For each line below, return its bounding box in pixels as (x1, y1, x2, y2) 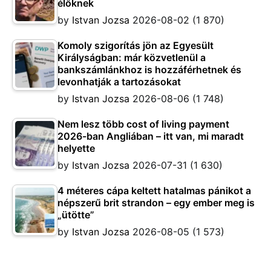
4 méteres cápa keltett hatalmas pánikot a (57, 184, 251, 197)
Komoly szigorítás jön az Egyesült (57, 39, 214, 51)
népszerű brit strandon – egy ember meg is (57, 196, 255, 209)
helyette (57, 142, 95, 154)
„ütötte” (57, 208, 94, 221)
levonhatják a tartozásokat (57, 75, 181, 88)
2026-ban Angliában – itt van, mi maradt (57, 129, 244, 142)
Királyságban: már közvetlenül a (57, 51, 206, 64)
